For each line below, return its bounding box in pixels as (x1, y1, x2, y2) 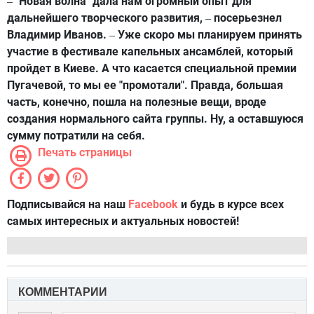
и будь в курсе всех (178, 198, 284, 212)
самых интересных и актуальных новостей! (7, 214, 239, 228)
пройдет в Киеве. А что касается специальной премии (7, 62, 296, 76)
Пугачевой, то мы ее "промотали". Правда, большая (7, 78, 283, 93)
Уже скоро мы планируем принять (115, 28, 302, 42)
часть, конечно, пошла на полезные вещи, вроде (7, 95, 266, 109)
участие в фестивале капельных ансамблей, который (7, 45, 293, 59)
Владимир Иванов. (7, 28, 109, 42)
